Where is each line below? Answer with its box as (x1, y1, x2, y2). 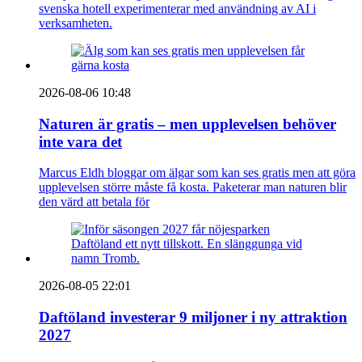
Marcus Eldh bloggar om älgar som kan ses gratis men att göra (39, 166, 356, 180)
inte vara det (39, 133, 122, 150)
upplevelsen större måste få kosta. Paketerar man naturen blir (39, 180, 347, 195)
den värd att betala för (39, 195, 149, 209)
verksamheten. (39, 15, 112, 30)
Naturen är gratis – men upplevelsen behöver (39, 115, 336, 133)
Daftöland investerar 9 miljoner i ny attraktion (39, 309, 347, 326)
